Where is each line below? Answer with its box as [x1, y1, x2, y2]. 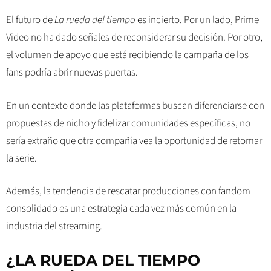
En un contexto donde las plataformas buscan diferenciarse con [6, 98, 264, 113]
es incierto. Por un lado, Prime [137, 13, 259, 28]
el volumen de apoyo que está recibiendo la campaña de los [6, 48, 249, 63]
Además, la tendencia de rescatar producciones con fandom [6, 184, 250, 199]
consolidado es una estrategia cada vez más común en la [6, 201, 237, 217]
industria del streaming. [6, 219, 102, 234]
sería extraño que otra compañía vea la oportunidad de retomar [6, 133, 262, 148]
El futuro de [6, 13, 54, 28]
